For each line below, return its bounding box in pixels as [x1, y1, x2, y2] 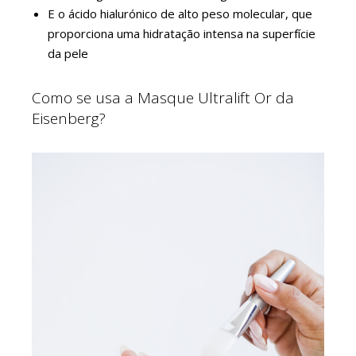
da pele [48, 45, 88, 62]
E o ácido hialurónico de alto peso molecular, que [48, 6, 312, 22]
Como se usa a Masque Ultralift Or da [32, 87, 294, 109]
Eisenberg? [32, 108, 106, 130]
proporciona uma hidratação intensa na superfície [48, 25, 315, 42]
